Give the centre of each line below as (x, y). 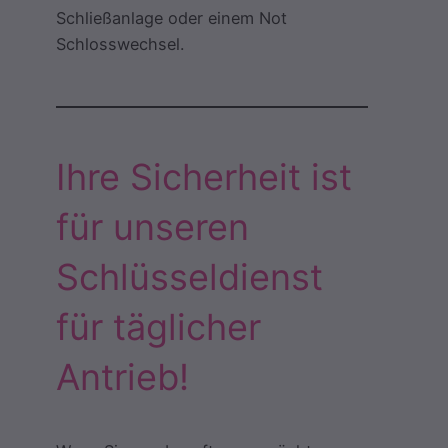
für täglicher (158, 327)
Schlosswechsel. (120, 43)
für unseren (152, 227)
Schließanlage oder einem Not (171, 17)
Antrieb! (122, 377)
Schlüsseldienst (189, 277)
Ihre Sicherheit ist (204, 177)
